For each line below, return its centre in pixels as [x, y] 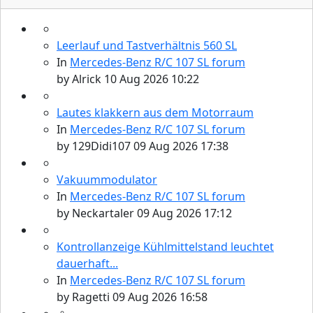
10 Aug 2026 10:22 [152, 79]
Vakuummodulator [107, 179]
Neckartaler [103, 213]
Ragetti [91, 297]
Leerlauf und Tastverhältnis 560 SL [147, 45]
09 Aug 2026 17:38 [181, 146]
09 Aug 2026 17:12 [184, 213]
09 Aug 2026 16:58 [160, 297]
